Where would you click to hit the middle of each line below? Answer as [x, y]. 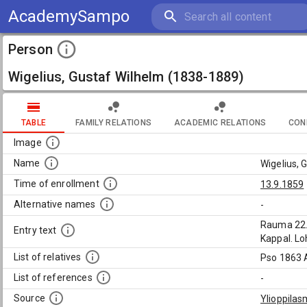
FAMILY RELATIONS [114, 122]
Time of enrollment [57, 184]
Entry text [35, 231]
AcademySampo [69, 16]
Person [30, 49]
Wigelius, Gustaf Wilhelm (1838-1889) [126, 77]
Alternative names [55, 205]
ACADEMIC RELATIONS [220, 122]
